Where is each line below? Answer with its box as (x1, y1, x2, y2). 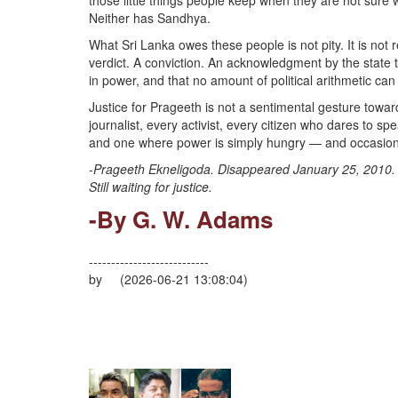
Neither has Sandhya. (89, 9, 211, 27)
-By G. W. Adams (89, 203, 273, 235)
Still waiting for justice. (89, 178, 212, 195)
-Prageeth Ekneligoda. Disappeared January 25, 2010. (89, 160, 395, 178)
